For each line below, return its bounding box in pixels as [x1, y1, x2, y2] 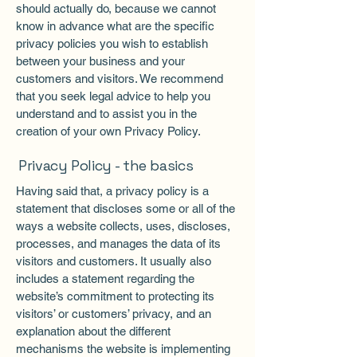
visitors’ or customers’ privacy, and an [16, 307, 211, 320]
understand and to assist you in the [16, 107, 197, 120]
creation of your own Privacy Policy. [16, 124, 201, 138]
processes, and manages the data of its [16, 237, 221, 250]
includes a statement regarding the [16, 272, 194, 285]
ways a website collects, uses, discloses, [16, 219, 230, 233]
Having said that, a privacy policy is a [16, 184, 209, 198]
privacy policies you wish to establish [16, 37, 208, 50]
